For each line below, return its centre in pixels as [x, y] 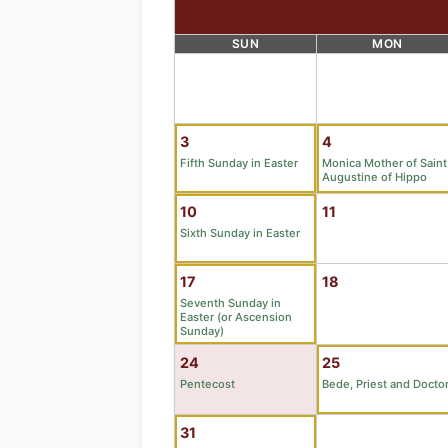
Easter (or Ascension [236, 316]
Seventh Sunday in [230, 302]
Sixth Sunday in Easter [240, 232]
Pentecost [207, 383]
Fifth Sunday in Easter [239, 162]
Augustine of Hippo [374, 176]
